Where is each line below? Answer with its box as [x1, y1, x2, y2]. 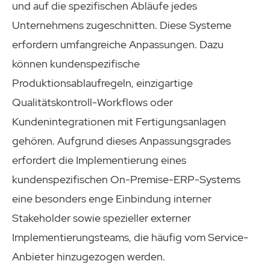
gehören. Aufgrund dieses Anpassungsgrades [12, 133, 231, 148]
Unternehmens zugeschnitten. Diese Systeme [12, 17, 231, 32]
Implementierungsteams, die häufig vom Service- [12, 230, 248, 244]
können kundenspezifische [12, 56, 140, 71]
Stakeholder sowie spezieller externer [12, 210, 191, 225]
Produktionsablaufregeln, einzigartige [12, 75, 193, 90]
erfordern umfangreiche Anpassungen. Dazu [12, 37, 224, 51]
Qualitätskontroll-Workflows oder [12, 95, 173, 109]
